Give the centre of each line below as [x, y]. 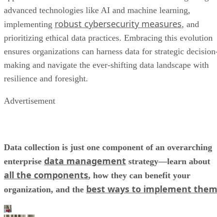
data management [85, 129]
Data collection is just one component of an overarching [108, 115]
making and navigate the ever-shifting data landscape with [106, 33]
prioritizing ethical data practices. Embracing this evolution [108, 6]
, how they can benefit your [139, 143]
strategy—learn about [168, 129]
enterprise [24, 129]
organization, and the [45, 157]
